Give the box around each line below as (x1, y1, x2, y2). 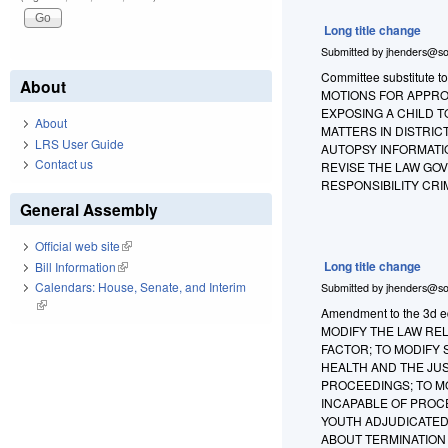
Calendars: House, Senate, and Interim (35, 278, 246, 296)
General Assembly (20, 198, 158, 222)
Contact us (35, 155, 93, 173)
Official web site (35, 237, 120, 255)
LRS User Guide (35, 134, 124, 152)
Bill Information (35, 257, 116, 275)
